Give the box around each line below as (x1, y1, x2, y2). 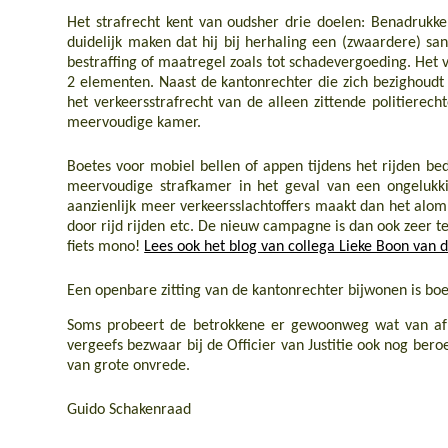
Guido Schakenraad (67, 401, 192, 418)
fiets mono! (67, 238, 145, 255)
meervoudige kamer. (67, 114, 202, 131)
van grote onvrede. (67, 357, 191, 374)
